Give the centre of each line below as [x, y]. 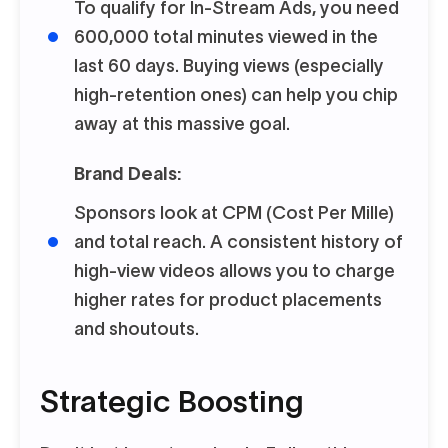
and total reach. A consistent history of [238, 242]
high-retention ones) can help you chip [236, 95]
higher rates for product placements [228, 300]
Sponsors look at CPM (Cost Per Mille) [234, 213]
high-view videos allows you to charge [234, 271]
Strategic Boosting [172, 401]
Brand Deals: [127, 174]
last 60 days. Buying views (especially [229, 66]
